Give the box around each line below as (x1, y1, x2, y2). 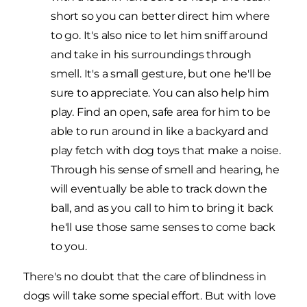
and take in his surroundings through (51, 47, 251, 61)
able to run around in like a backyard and (51, 124, 269, 138)
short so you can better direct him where (51, 9, 270, 23)
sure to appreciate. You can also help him (51, 86, 269, 99)
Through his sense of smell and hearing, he (51, 162, 280, 176)
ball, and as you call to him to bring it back (51, 201, 273, 214)
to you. (51, 239, 87, 253)
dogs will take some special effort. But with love (23, 288, 277, 302)
